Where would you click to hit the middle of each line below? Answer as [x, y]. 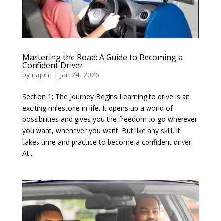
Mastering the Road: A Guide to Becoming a [102, 57]
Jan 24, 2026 [79, 74]
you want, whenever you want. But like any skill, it [101, 130]
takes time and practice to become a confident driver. [107, 142]
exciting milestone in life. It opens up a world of [97, 108]
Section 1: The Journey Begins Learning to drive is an [106, 96]
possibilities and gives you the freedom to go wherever [110, 119]
